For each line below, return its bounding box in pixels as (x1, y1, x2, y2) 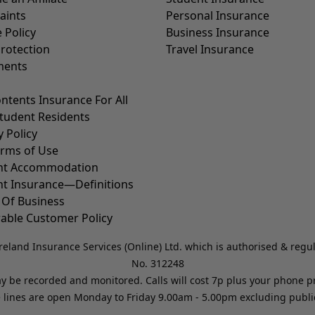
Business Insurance (166, 25, 269, 40)
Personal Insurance (166, 8, 269, 23)
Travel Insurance (166, 41, 254, 57)
